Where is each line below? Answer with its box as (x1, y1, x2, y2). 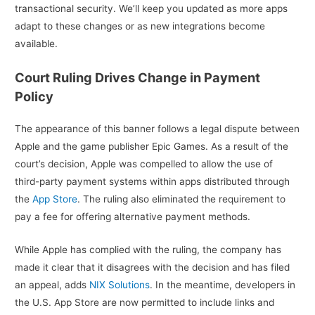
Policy (15, 89, 54, 105)
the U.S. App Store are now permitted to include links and (15, 297, 275, 309)
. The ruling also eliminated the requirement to (77, 193, 286, 205)
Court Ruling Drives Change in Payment (15, 70, 261, 86)
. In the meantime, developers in (150, 279, 296, 291)
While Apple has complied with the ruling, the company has (15, 244, 282, 256)
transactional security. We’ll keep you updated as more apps (15, 3, 288, 15)
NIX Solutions (89, 279, 150, 291)
